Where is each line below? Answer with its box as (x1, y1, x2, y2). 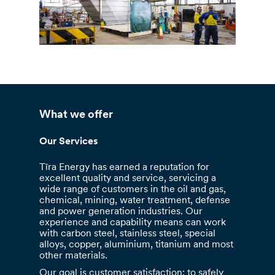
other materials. (39, 251, 108, 261)
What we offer (39, 109, 114, 122)
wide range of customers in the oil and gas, (39, 185, 227, 195)
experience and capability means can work (39, 218, 227, 228)
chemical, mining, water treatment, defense (39, 196, 231, 206)
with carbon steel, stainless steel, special (39, 229, 216, 239)
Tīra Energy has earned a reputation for (39, 163, 210, 173)
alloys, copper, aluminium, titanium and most (39, 240, 234, 250)
